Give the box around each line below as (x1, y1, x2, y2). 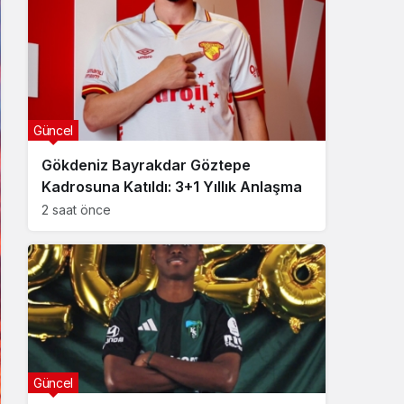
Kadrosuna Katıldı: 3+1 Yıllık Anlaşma (41, 178, 302, 196)
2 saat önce (41, 202, 111, 217)
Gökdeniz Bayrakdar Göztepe (41, 156, 251, 174)
